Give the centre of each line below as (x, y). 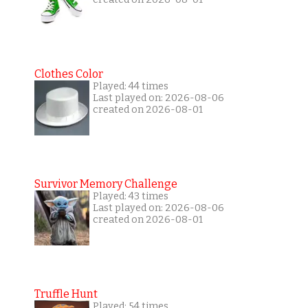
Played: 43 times (130, 196)
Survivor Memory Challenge (106, 184)
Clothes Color (68, 74)
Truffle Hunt (66, 294)
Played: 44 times (130, 86)
